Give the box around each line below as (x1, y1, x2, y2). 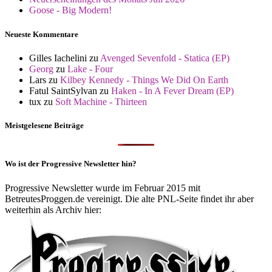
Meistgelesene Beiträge (5, 120, 84, 130)
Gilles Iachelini (29, 52, 87, 63)
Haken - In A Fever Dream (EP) (111, 85, 234, 96)
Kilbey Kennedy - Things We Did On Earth (60, 74, 228, 85)
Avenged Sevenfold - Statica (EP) (100, 52, 229, 63)
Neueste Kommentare (5, 29, 78, 39)
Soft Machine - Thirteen (55, 96, 147, 107)
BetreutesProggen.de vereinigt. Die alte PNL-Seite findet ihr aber (5, 193, 254, 204)
